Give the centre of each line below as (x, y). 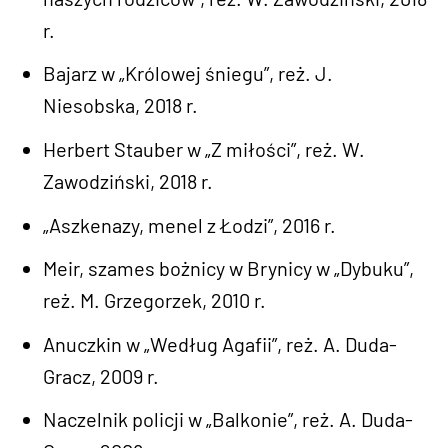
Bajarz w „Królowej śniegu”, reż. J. (188, 73)
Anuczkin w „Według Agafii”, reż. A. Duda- (220, 343)
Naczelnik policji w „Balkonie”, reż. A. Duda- (228, 419)
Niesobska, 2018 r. (121, 105)
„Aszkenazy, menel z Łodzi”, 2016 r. (190, 224)
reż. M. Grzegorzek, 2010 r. (155, 300)
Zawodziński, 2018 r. (128, 180)
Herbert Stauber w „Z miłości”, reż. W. (204, 148)
